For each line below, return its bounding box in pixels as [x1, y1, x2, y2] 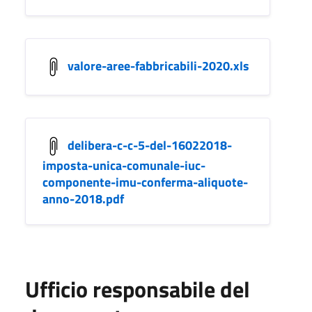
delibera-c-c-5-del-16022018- [68, 135, 232, 155]
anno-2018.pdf [42, 189, 124, 208]
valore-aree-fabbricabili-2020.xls [68, 56, 249, 75]
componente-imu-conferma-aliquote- [42, 172, 248, 192]
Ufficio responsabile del [25, 272, 250, 306]
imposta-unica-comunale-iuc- [42, 155, 205, 175]
